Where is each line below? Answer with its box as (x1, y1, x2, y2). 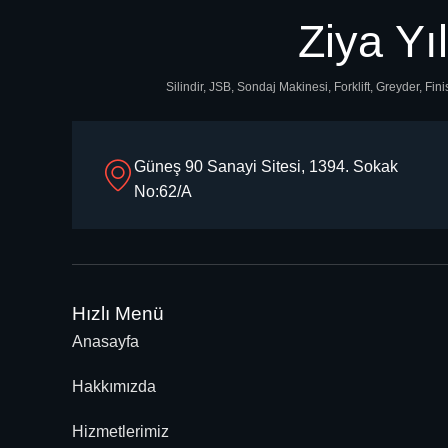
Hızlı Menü (72, 303, 164, 325)
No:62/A (134, 183, 192, 201)
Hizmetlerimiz (72, 423, 169, 441)
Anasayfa (72, 333, 139, 351)
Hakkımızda (72, 378, 156, 396)
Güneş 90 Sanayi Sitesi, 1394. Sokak (134, 158, 398, 176)
